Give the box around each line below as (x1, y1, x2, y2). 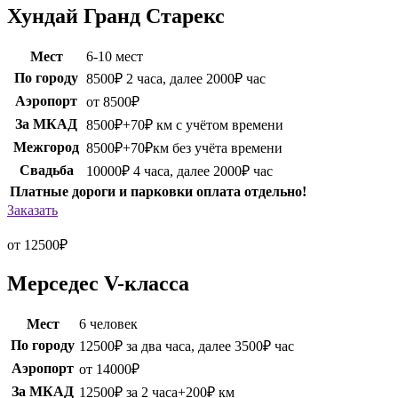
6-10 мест (86, 49, 143, 65)
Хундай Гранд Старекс (7, 4, 225, 28)
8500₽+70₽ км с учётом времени (86, 117, 283, 133)
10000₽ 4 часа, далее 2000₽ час (86, 163, 273, 179)
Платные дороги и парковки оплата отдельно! (10, 184, 306, 200)
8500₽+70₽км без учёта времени (86, 140, 283, 156)
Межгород (13, 139, 79, 155)
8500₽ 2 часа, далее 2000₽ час (86, 71, 266, 87)
